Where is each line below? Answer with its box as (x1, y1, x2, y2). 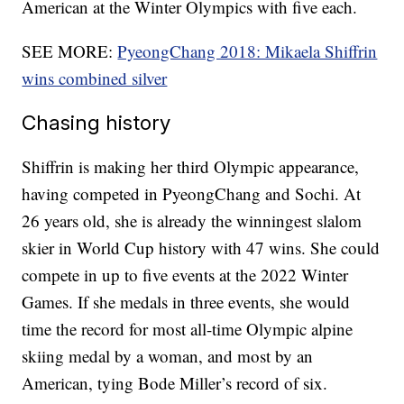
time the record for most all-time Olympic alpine (22, 317, 353, 341)
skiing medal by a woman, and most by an (22, 344, 314, 368)
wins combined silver (22, 67, 168, 90)
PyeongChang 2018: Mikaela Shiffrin (117, 40, 378, 63)
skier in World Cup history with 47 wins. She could (22, 236, 381, 260)
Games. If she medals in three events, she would (22, 290, 351, 314)
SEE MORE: (22, 40, 118, 63)
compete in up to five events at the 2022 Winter (22, 263, 349, 287)
